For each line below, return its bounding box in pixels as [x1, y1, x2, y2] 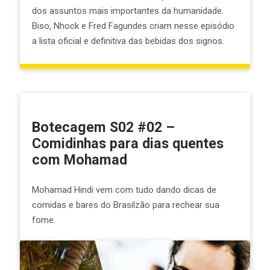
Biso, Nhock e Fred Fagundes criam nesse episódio [31, 20, 234, 31]
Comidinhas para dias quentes [31, 135, 224, 152]
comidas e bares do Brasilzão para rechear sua [31, 199, 219, 210]
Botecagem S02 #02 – [31, 119, 175, 136]
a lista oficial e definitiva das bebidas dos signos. [31, 35, 224, 46]
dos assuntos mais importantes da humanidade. [31, 5, 224, 16]
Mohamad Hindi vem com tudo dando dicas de [31, 184, 216, 195]
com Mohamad [31, 151, 127, 168]
